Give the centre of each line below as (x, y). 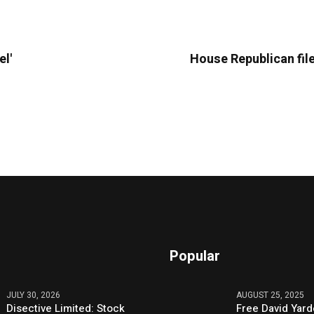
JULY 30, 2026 (34, 295)
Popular (195, 257)
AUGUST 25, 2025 (271, 295)
